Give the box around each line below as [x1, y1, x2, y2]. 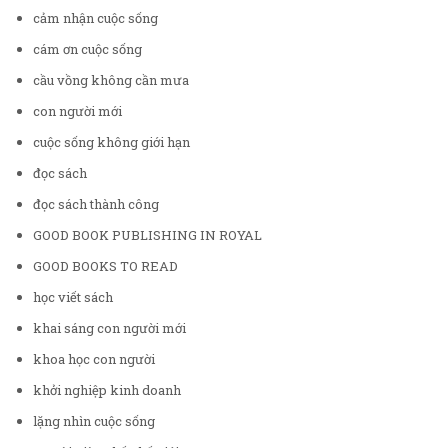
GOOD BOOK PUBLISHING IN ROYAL [33, 225, 262, 244]
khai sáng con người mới [33, 318, 186, 337]
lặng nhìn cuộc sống [33, 411, 155, 430]
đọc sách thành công [33, 194, 159, 213]
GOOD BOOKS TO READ [33, 256, 178, 275]
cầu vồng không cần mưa [33, 70, 189, 89]
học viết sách [33, 287, 113, 306]
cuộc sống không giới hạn [33, 132, 190, 151]
